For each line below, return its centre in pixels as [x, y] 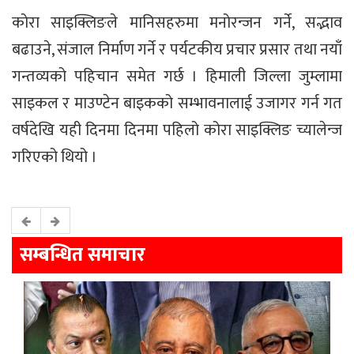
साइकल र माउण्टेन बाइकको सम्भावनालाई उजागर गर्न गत [177, 103]
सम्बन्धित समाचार [83, 255]
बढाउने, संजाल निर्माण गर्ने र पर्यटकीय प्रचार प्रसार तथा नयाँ [177, 49]
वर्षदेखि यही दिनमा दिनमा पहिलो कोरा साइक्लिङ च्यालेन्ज [177, 130]
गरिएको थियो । [55, 157]
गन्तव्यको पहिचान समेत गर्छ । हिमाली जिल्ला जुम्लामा [177, 76]
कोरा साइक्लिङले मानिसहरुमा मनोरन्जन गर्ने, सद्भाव [177, 23]
